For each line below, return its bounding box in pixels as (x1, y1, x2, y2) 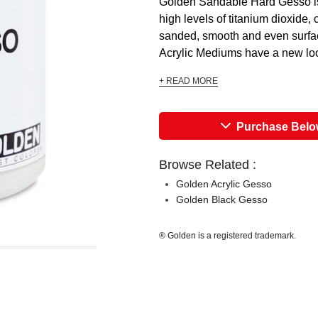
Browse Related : (159, 158, 256, 172)
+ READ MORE (159, 76, 218, 86)
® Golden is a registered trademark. (159, 231, 296, 241)
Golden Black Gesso (176, 194, 268, 205)
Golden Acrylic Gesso (176, 178, 272, 190)
